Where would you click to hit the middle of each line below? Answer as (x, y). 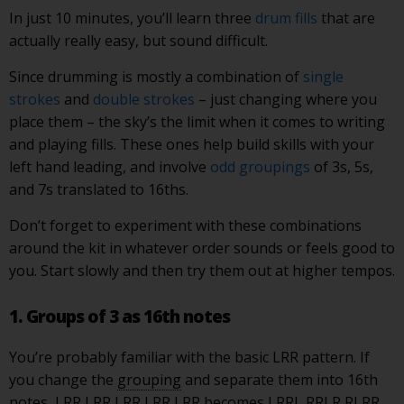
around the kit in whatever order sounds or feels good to (202, 248)
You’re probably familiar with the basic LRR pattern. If (189, 357)
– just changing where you (286, 99)
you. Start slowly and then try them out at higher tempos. (202, 270)
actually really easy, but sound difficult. (138, 40)
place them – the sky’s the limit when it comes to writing (197, 121)
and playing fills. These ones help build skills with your (192, 144)
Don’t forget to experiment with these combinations (185, 225)
